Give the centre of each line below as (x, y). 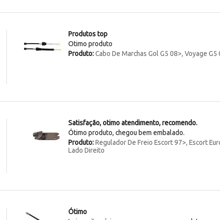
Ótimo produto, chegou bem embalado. (127, 133)
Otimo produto (91, 44)
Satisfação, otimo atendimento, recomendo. (133, 123)
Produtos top (88, 34)
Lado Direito (87, 151)
